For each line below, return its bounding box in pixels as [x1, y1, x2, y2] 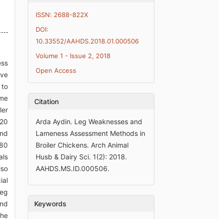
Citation [34, 97, 59, 106]
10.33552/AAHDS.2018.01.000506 [36, 37, 139, 45]
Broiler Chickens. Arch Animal [36, 140, 129, 149]
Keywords [34, 199, 67, 208]
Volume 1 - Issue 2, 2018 [36, 51, 111, 60]
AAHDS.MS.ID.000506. [36, 164, 110, 173]
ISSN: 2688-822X [36, 10, 88, 19]
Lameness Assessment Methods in [36, 129, 146, 137]
